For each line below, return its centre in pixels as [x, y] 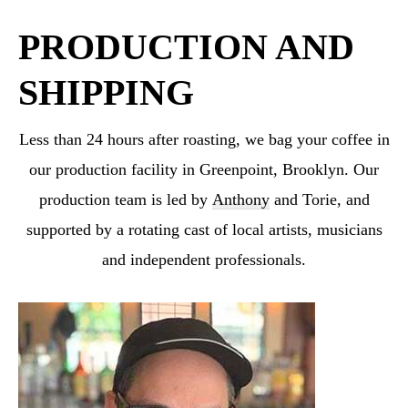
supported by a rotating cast [120, 229]
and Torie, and [319, 199]
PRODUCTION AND [186, 46]
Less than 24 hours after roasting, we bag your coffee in [204, 139]
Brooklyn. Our [331, 169]
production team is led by [125, 199]
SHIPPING [106, 92]
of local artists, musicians [298, 229]
